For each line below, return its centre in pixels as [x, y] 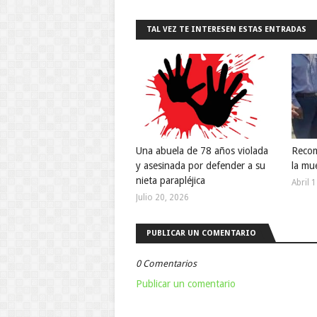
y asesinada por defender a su [201, 166]
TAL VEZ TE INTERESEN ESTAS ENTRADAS [226, 29]
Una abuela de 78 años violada [202, 151]
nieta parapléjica [171, 180]
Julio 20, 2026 [162, 197]
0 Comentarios [166, 264]
